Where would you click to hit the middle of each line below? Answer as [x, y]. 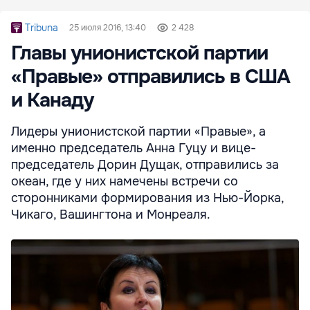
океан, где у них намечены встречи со [125, 182]
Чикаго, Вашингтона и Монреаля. [111, 215]
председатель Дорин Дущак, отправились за [145, 165]
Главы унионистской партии [139, 54]
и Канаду [52, 101]
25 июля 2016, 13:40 [108, 28]
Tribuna [42, 28]
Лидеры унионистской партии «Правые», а [138, 132]
